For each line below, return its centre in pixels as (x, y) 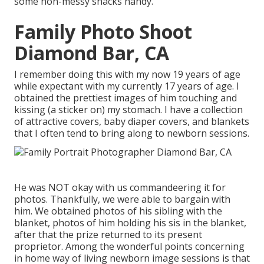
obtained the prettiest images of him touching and (126, 98)
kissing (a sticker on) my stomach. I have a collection (128, 110)
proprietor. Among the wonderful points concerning (129, 246)
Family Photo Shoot (103, 32)
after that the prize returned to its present (108, 234)
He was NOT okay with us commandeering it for (120, 187)
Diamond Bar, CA (92, 53)
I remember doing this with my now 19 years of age (127, 75)
